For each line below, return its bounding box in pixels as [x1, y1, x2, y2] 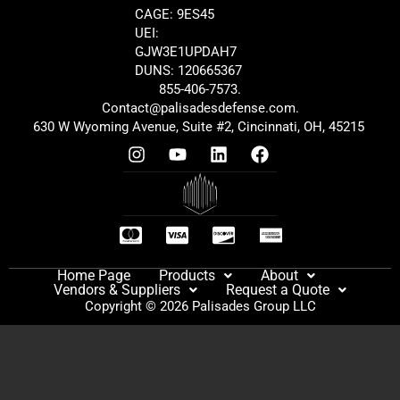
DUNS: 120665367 [134, 62, 242, 79]
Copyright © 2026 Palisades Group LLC [84, 298, 316, 314]
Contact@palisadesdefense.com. [101, 100, 299, 116]
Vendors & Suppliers [54, 281, 180, 298]
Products [158, 267, 215, 284]
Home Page [56, 267, 130, 284]
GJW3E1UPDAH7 [134, 44, 240, 60]
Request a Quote [226, 281, 329, 298]
